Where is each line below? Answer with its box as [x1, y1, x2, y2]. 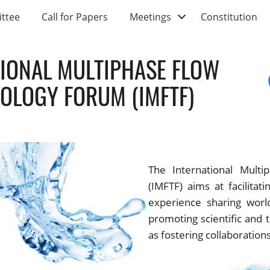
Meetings [130, 10, 171, 24]
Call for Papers [42, 10, 108, 24]
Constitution [201, 10, 257, 24]
